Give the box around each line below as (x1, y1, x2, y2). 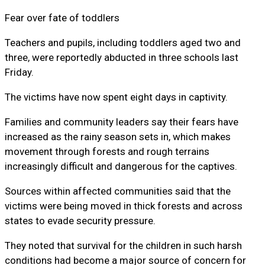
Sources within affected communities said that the (5, 185, 231, 198)
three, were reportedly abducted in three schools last (5, 51, 238, 64)
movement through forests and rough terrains (5, 146, 209, 158)
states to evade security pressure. (5, 215, 156, 227)
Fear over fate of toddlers (5, 12, 119, 24)
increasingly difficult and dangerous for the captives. (5, 160, 237, 173)
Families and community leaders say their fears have (5, 116, 238, 128)
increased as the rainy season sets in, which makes (5, 131, 231, 143)
